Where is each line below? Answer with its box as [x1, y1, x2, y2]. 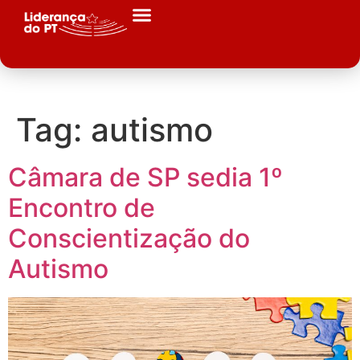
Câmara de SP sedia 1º [8, 162, 283, 193]
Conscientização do [8, 223, 250, 254]
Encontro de [8, 192, 155, 223]
